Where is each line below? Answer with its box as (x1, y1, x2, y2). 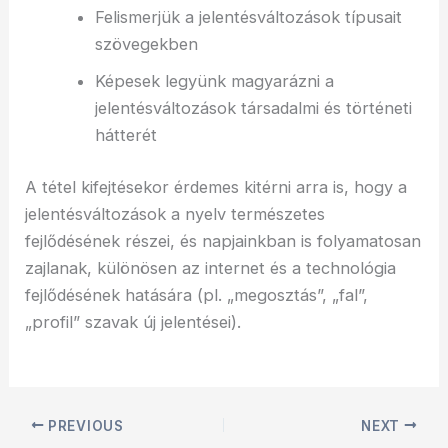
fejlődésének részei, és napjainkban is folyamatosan (25, 230, 422, 251)
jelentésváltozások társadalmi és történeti (94, 98, 412, 119)
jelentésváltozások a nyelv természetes (25, 203, 326, 224)
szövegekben (94, 34, 198, 55)
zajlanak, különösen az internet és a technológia (25, 257, 397, 278)
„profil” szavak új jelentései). (25, 311, 242, 332)
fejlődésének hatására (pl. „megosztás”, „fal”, (25, 284, 369, 305)
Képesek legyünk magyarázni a (94, 71, 334, 92)
